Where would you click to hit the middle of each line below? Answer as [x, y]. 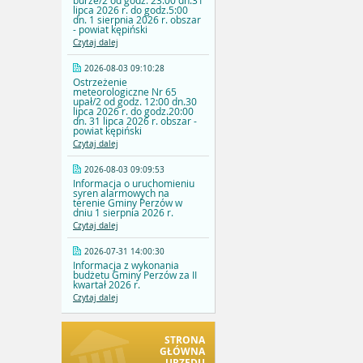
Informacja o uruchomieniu [134, 184]
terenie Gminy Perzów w [128, 203]
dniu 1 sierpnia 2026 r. [123, 213]
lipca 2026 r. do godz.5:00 [130, 10]
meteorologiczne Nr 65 [125, 92]
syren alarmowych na [121, 193]
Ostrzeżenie [100, 82]
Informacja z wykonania [126, 265]
